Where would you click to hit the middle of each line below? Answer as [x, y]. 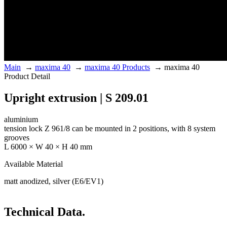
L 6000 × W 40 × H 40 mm [48, 147]
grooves [17, 138]
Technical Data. [45, 212]
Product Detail [27, 77]
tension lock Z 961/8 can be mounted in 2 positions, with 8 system [110, 129]
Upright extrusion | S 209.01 [76, 98]
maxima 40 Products [117, 67]
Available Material [33, 164]
